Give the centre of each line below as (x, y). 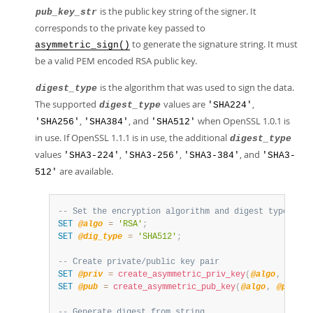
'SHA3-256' (152, 155)
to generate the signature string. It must (214, 44)
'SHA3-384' (212, 155)
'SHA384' (106, 122)
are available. (85, 171)
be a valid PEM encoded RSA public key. (116, 61)
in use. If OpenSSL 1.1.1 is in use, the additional (132, 138)
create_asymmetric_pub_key (174, 287)
